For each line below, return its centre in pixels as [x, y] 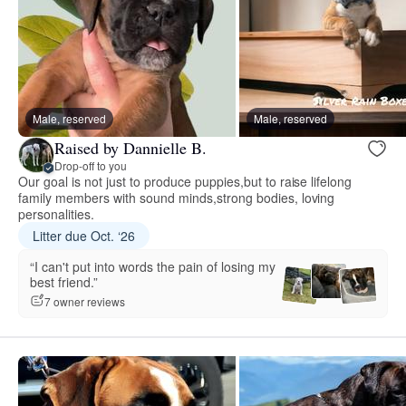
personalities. [56, 214]
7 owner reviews [85, 301]
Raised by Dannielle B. [130, 147]
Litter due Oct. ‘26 [84, 236]
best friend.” [64, 282]
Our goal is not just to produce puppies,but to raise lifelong [185, 182]
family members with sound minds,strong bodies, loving [177, 198]
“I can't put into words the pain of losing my [153, 267]
